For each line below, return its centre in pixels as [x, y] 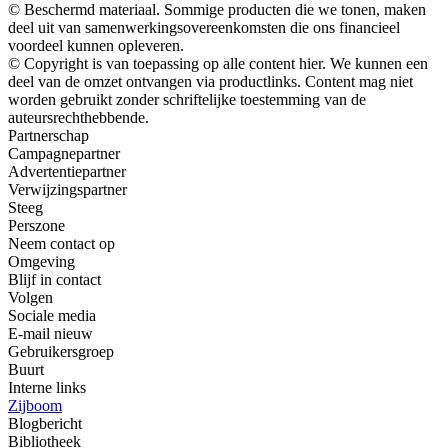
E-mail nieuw [50, 334]
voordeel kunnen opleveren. [96, 46]
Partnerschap [48, 136]
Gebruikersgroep [61, 352]
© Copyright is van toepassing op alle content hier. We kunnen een [218, 64]
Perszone [36, 226]
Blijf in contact [54, 280]
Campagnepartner [64, 154]
